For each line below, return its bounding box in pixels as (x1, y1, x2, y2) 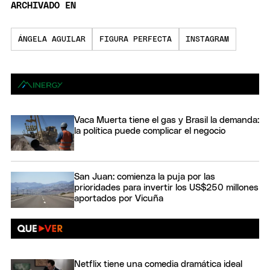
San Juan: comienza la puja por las (74, 172, 215, 182)
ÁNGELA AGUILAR (17, 35, 86, 43)
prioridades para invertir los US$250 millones (74, 183, 259, 193)
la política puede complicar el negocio (74, 127, 225, 136)
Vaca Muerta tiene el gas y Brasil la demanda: (74, 116, 259, 125)
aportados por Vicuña (74, 194, 163, 204)
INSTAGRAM (186, 35, 230, 43)
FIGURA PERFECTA (99, 35, 172, 43)
